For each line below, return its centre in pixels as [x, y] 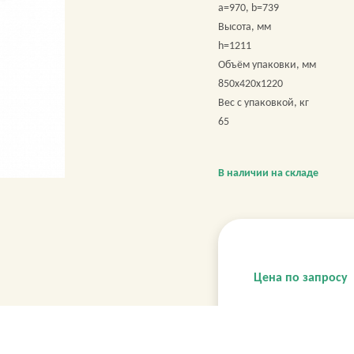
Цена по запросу [301, 278]
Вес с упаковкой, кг [264, 103]
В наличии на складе [268, 173]
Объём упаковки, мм [267, 65]
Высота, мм [245, 27]
